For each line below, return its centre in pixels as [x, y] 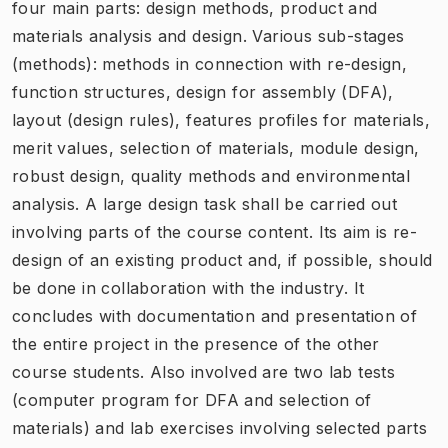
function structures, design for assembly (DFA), [203, 91]
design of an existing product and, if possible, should [222, 259]
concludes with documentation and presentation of [215, 315]
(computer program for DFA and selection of [192, 399]
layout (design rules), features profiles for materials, [221, 119]
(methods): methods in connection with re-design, [210, 63]
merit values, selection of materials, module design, [216, 147]
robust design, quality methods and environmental [211, 175]
